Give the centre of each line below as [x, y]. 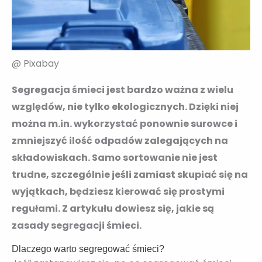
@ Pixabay [35, 63]
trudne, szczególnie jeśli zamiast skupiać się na [130, 174]
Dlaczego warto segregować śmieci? [88, 249]
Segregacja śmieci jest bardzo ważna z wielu [123, 89]
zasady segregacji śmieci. [77, 225]
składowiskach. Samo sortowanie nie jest [115, 157]
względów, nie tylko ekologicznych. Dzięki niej [125, 106]
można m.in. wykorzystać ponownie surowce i [125, 123]
